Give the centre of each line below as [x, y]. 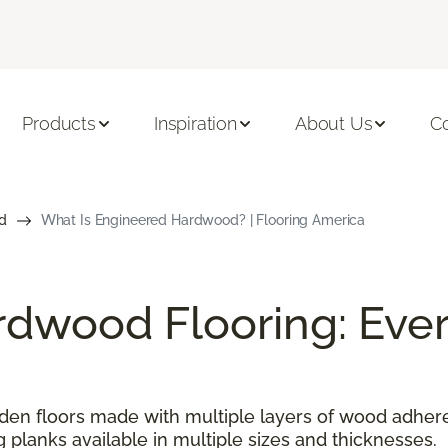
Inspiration [195, 124]
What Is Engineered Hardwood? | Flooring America [203, 219]
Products [59, 124]
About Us [333, 124]
